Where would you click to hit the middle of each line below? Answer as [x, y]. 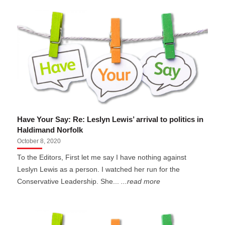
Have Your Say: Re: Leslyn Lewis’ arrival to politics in [110, 119]
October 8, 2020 [39, 141]
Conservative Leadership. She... [69, 182]
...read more [141, 182]
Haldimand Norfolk [50, 130]
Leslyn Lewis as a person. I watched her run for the [99, 170]
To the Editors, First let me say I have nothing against [102, 158]
